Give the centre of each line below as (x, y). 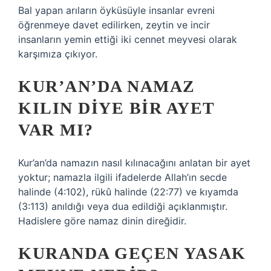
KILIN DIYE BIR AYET (116, 108)
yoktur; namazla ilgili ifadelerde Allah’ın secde (122, 177)
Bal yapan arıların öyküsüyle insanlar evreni (116, 10)
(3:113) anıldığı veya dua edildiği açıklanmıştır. (123, 206)
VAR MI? (56, 130)
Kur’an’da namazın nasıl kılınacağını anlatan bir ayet (134, 163)
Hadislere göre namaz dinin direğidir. (102, 221)
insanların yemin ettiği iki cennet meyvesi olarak (128, 39)
